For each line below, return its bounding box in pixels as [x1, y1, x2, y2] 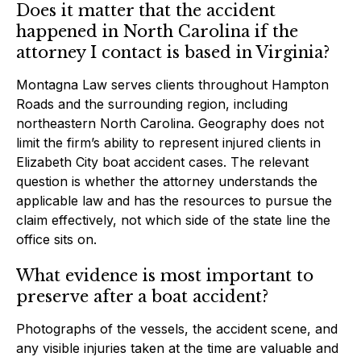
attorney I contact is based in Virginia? [16, 42, 330, 62]
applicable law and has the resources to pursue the [16, 192, 332, 209]
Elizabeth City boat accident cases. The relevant [16, 153, 309, 170]
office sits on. [16, 230, 97, 247]
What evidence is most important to [16, 265, 313, 285]
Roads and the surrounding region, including [16, 95, 288, 112]
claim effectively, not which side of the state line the [16, 211, 330, 228]
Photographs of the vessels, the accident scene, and [16, 320, 338, 337]
